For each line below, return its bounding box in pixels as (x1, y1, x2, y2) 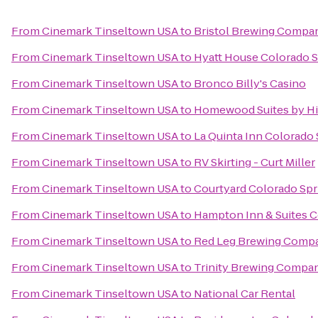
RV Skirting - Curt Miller (194, 155, 315, 170)
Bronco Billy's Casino (194, 76, 306, 91)
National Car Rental (194, 286, 295, 301)
